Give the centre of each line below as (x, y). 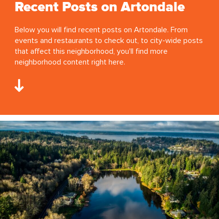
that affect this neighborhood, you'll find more (91, 51)
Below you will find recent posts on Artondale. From (101, 30)
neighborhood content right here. (70, 62)
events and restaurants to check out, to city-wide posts (109, 40)
